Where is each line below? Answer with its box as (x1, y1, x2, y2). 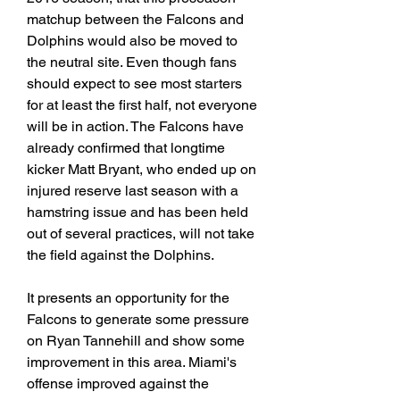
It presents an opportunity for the (27, 289, 229, 307)
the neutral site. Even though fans (27, 54, 237, 71)
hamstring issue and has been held (27, 204, 248, 221)
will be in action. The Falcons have (27, 118, 244, 136)
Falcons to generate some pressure (27, 311, 249, 329)
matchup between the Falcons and (27, 11, 244, 29)
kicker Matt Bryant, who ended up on (27, 161, 256, 179)
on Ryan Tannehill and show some (27, 332, 245, 350)
